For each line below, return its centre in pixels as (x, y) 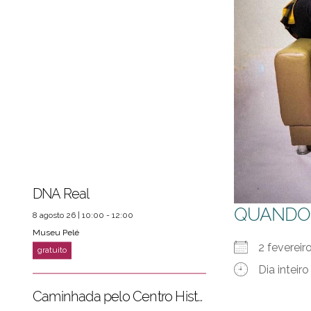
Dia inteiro (284, 270)
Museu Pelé (56, 233)
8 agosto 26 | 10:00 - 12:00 (83, 216)
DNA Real (61, 194)
